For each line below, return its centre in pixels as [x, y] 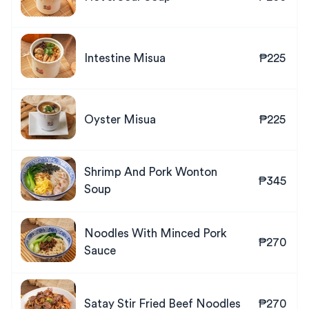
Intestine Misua [125, 58]
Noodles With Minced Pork [156, 233]
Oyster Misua [120, 120]
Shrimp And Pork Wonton [151, 172]
